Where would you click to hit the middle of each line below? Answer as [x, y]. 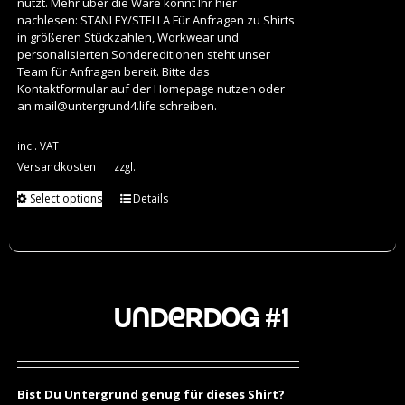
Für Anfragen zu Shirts [232, 20]
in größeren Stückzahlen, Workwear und [127, 38]
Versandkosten [56, 166]
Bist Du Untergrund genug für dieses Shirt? [151, 395]
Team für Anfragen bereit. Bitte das [113, 72]
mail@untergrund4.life [95, 106]
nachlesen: [48, 20]
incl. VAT [38, 146]
